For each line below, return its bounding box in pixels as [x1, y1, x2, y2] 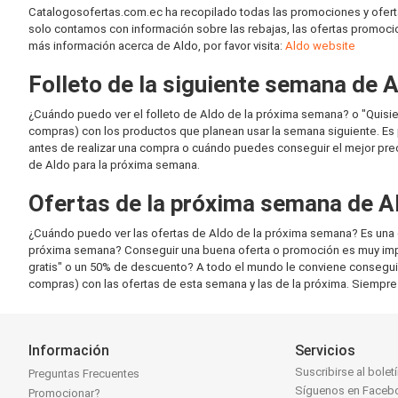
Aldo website [285, 39, 355, 52]
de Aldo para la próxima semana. [28, 158, 200, 171]
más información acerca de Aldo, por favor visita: [28, 39, 285, 52]
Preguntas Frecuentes [28, 367, 139, 381]
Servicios [295, 342, 356, 359]
